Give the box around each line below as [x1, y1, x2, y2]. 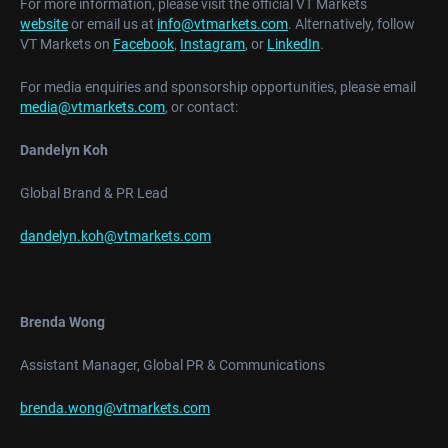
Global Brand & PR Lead [20, 185, 168, 202]
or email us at [68, 16, 157, 33]
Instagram [180, 36, 245, 53]
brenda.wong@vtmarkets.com [20, 400, 210, 417]
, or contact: [165, 99, 238, 116]
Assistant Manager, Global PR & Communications [20, 357, 325, 374]
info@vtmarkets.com [157, 16, 288, 33]
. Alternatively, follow [288, 16, 415, 33]
